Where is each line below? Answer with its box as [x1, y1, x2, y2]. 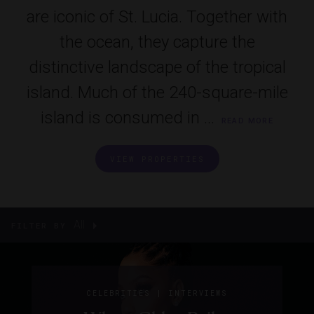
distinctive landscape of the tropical [28, 57, 286, 78]
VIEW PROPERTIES [109, 153, 205, 165]
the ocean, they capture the [59, 32, 255, 53]
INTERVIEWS [169, 289, 227, 299]
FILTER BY [11, 220, 67, 231]
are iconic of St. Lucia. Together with [27, 7, 287, 27]
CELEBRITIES [87, 289, 150, 299]
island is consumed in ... [40, 108, 214, 128]
